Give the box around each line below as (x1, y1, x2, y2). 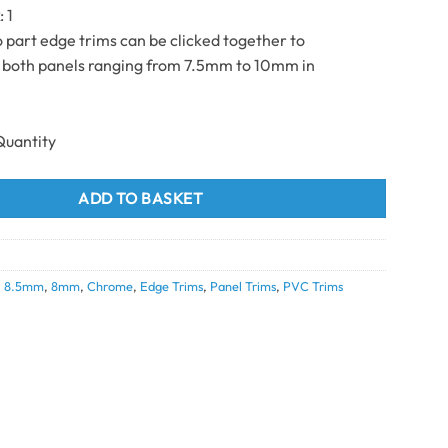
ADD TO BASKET (78, 187, 204, 208)
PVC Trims (283, 277, 344, 294)
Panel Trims (210, 277, 277, 294)
